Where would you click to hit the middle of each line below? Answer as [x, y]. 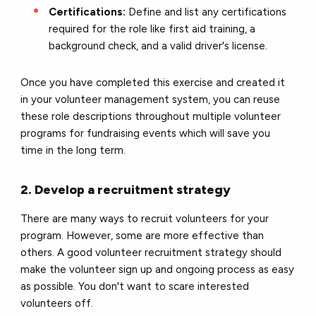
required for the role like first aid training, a [152, 29]
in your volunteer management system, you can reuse [151, 99]
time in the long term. [75, 150]
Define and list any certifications [208, 12]
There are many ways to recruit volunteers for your [145, 218]
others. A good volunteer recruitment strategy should [151, 252]
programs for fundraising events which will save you [146, 133]
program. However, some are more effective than [142, 235]
